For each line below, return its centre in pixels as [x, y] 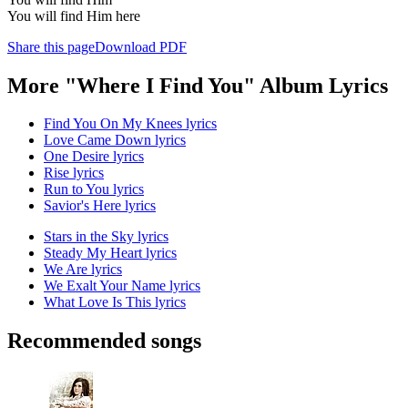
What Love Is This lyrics [115, 302]
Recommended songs [104, 341]
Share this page [51, 46]
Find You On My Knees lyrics [130, 124]
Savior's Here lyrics [100, 206]
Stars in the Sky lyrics [106, 237]
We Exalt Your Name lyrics [122, 286]
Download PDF [141, 46]
